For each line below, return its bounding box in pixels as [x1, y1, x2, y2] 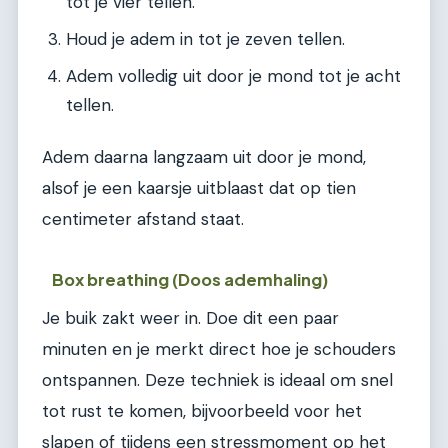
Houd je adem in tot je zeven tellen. [66, 27, 345, 50]
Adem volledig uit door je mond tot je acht [66, 64, 401, 87]
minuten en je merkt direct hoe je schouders [42, 337, 396, 360]
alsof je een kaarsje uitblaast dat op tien [42, 177, 356, 200]
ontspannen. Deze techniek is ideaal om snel [42, 368, 393, 391]
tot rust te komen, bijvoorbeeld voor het [42, 399, 362, 422]
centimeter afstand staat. [42, 208, 244, 231]
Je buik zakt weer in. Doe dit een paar [42, 306, 339, 329]
